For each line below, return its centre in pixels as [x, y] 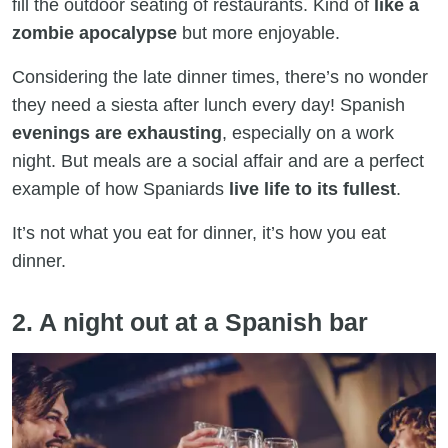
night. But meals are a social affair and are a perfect [218, 161]
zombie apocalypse [94, 33]
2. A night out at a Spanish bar [190, 322]
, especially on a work [308, 133]
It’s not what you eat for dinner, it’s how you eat [199, 233]
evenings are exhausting [117, 133]
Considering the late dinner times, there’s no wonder [220, 77]
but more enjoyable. [263, 33]
